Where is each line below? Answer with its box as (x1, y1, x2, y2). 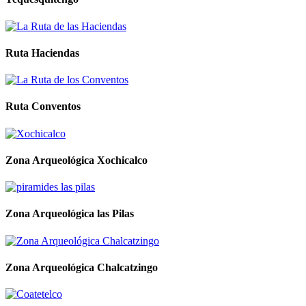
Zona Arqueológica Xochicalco (5, 154, 148, 166)
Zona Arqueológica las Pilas (5, 208, 134, 220)
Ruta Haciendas (5, 46, 79, 59)
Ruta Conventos (5, 100, 81, 113)
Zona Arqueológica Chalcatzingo (5, 261, 158, 273)
